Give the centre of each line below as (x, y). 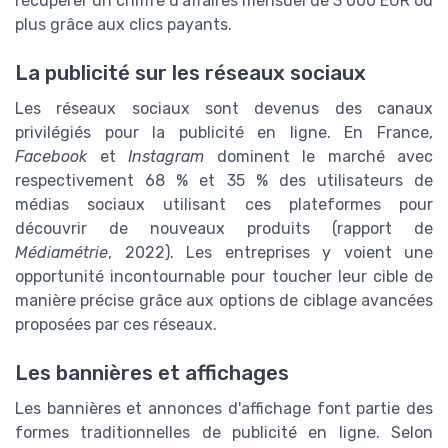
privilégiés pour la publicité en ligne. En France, (224, 132)
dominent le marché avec (318, 156)
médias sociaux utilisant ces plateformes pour (224, 204)
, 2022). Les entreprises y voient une (270, 252)
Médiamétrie (61, 252)
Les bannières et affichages (152, 373)
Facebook (51, 156)
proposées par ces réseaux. (116, 324)
